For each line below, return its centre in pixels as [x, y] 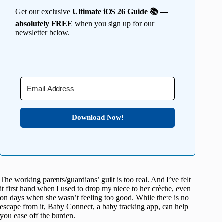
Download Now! [98, 117]
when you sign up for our [113, 23]
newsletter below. [43, 32]
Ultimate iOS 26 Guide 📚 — [120, 11]
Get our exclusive [44, 11]
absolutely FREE [44, 23]
